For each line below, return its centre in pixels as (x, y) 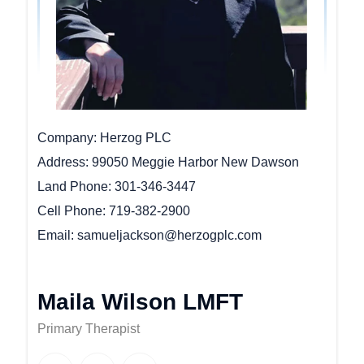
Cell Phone (69, 211)
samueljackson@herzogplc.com (169, 236)
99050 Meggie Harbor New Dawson (195, 162)
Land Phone (72, 187)
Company (65, 138)
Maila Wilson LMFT (140, 302)
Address (61, 162)
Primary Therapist (88, 329)
